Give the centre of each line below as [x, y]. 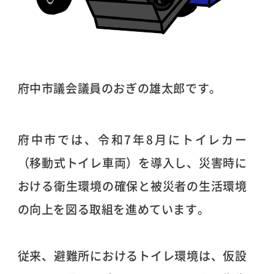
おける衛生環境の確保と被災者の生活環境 [132, 186]
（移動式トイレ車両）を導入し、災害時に [132, 162]
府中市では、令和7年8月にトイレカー [132, 139]
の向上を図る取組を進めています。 [113, 209]
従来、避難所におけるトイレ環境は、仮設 [132, 255]
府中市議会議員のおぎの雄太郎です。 [119, 88]
